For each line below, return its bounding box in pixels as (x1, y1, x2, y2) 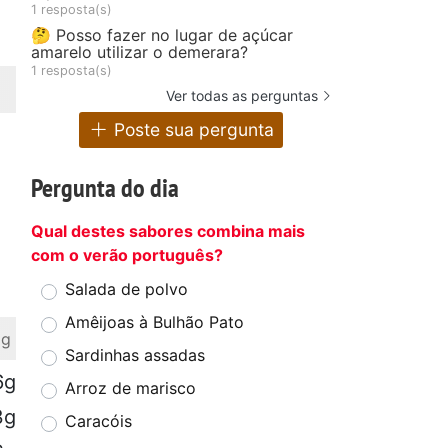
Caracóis (65, 411, 132, 432)
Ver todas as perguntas (166, 86, 318, 104)
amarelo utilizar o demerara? (31, 41, 248, 62)
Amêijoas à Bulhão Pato (65, 312, 244, 333)
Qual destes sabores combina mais (31, 221, 305, 242)
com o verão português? (31, 245, 223, 266)
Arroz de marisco (65, 378, 196, 399)
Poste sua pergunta (109, 119, 275, 141)
